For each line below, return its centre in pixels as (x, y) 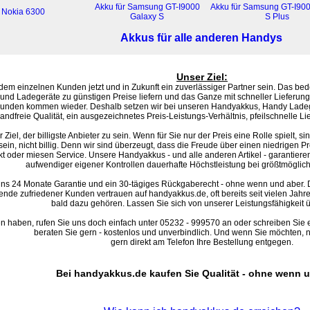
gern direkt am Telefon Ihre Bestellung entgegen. (202, 242)
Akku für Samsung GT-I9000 (147, 7)
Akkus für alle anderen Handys (201, 38)
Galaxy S (147, 17)
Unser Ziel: (202, 77)
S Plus (277, 17)
